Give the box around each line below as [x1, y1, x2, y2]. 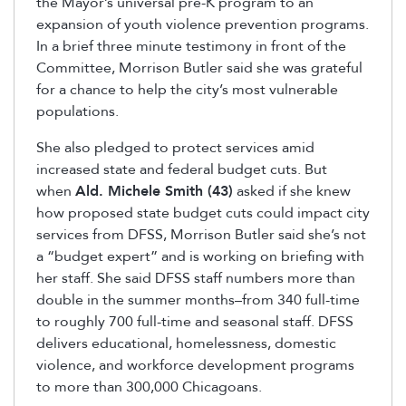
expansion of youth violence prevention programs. [36, 14, 369, 34]
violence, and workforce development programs [36, 354, 354, 375]
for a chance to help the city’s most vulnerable [36, 79, 338, 100]
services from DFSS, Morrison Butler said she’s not [36, 224, 366, 245]
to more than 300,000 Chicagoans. [36, 376, 262, 397]
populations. [36, 101, 119, 121]
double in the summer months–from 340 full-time [36, 289, 360, 310]
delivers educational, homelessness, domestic [36, 333, 336, 353]
